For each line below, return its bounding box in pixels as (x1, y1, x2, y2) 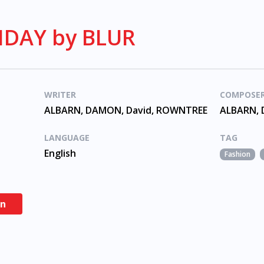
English (44, 147, 76, 160)
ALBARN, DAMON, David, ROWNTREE (44, 104, 207, 117)
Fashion (225, 149, 251, 159)
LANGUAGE (44, 132, 90, 143)
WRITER (44, 89, 76, 100)
